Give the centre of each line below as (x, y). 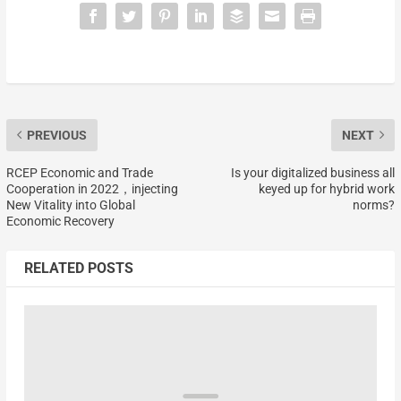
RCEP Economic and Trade (79, 172)
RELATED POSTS (78, 268)
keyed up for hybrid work (327, 188)
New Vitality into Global (70, 205)
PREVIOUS (56, 135)
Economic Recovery (60, 221)
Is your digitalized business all (313, 172)
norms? (374, 205)
